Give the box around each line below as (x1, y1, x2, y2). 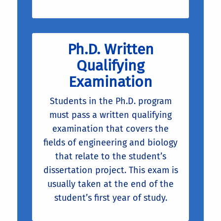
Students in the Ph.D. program (49, 95, 172, 107)
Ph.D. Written (67, 40, 154, 58)
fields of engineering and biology (43, 137, 178, 148)
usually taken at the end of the (47, 178, 174, 189)
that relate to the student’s (55, 150, 166, 162)
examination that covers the (52, 123, 169, 134)
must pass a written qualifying (49, 109, 172, 120)
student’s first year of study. (54, 192, 167, 203)
